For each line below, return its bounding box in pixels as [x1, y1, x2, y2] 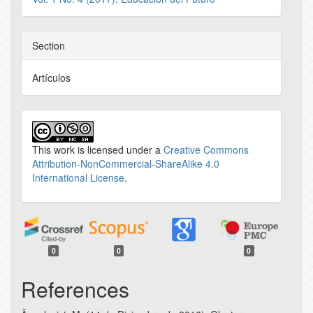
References [21, 273, 129, 304]
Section [32, 38, 65, 52]
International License [32, 170, 124, 184]
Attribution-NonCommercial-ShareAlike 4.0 [32, 156, 219, 170]
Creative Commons [163, 143, 249, 156]
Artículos [32, 71, 71, 85]
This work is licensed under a [32, 143, 163, 156]
